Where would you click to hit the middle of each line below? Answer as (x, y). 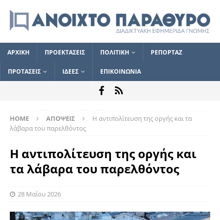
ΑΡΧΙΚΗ (18, 52)
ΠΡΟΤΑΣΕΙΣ (24, 71)
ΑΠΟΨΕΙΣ (61, 118)
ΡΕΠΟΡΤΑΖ (166, 52)
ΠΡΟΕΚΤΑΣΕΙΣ (65, 52)
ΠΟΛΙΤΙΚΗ (115, 52)
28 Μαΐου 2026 (39, 194)
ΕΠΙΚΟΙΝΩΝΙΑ (121, 71)
